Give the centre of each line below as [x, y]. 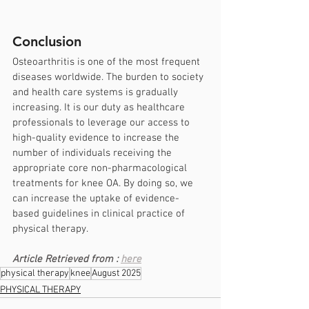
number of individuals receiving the [93, 153]
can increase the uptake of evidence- [96, 198]
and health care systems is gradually [97, 92]
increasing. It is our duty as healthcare [100, 107]
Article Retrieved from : [67, 259]
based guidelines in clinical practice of [100, 213]
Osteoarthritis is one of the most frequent [108, 62]
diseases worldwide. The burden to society [109, 77]
